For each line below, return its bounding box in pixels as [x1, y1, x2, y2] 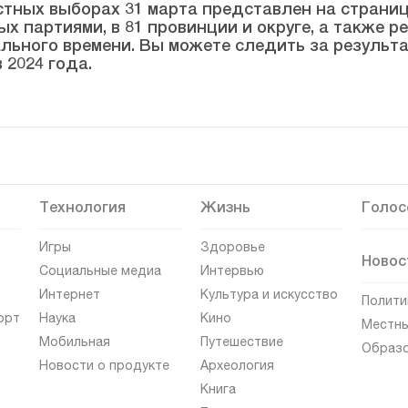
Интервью [200, 263, 264, 279]
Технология [39, 198, 126, 216]
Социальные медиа [39, 263, 161, 279]
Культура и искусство [200, 287, 338, 302]
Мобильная [39, 334, 110, 350]
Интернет [39, 287, 100, 302]
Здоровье [200, 240, 265, 255]
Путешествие [200, 334, 283, 350]
